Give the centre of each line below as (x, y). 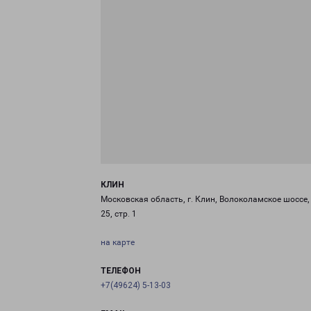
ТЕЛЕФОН (121, 271)
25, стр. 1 (119, 214)
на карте (118, 242)
